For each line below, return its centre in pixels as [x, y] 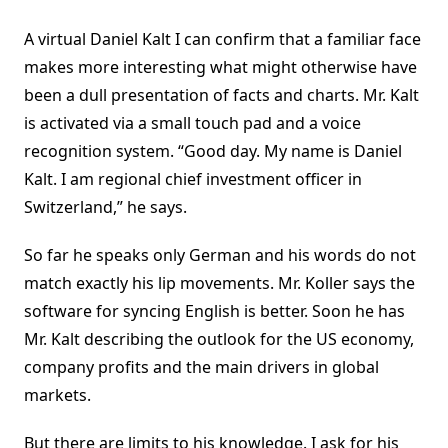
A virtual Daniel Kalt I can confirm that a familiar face [222, 39]
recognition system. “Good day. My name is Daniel [213, 151]
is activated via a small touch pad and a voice [192, 123]
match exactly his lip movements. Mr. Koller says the [219, 283]
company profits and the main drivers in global [201, 367]
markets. [57, 395]
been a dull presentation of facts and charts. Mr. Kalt [221, 95]
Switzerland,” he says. [105, 207]
